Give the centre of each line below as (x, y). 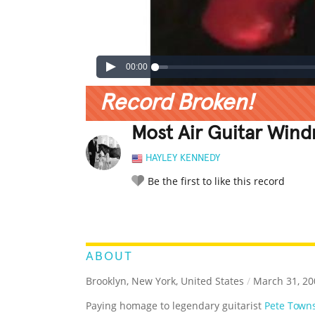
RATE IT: (146, 212)
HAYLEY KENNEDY (183, 159)
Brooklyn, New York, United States (165, 281)
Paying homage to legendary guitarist (175, 306)
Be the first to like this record (216, 181)
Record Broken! (177, 104)
